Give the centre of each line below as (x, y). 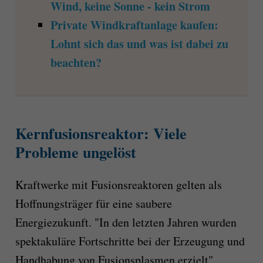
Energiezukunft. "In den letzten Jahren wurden (126, 222)
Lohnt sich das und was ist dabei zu (139, 43)
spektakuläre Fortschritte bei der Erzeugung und (130, 241)
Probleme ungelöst (75, 152)
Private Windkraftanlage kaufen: (134, 25)
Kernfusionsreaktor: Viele (101, 133)
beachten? (76, 62)
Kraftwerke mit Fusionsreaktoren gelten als (118, 185)
